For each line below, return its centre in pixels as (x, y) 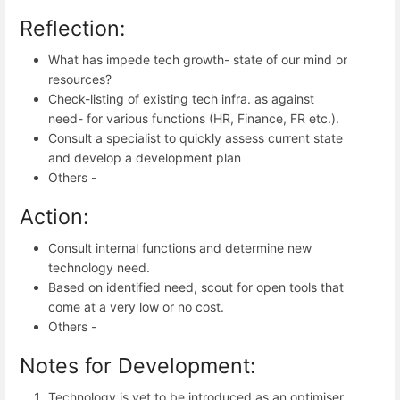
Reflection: (72, 28)
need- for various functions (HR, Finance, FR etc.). (194, 118)
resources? (80, 79)
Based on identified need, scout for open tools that (196, 287)
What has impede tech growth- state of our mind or (198, 59)
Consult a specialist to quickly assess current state (196, 137)
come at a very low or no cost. (136, 307)
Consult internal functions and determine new (180, 248)
